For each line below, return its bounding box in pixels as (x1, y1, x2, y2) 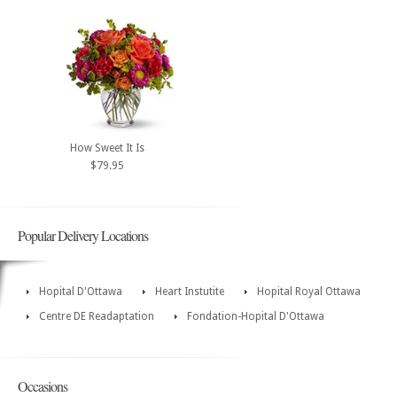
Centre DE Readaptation (39, 310, 154, 323)
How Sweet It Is (69, 142, 144, 155)
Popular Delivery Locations (18, 226, 148, 245)
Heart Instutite (155, 285, 224, 299)
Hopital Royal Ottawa (257, 285, 361, 299)
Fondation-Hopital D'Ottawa (187, 310, 324, 323)
